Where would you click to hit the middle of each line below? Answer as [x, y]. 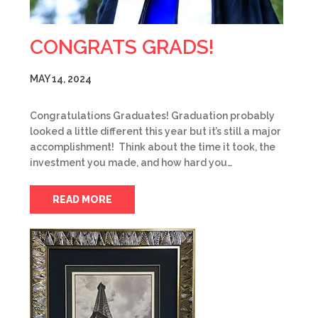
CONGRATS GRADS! [122, 47]
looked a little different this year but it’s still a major [155, 131]
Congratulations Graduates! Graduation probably [152, 116]
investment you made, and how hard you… [131, 163]
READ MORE [82, 199]
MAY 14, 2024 [61, 79]
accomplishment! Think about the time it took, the [153, 147]
